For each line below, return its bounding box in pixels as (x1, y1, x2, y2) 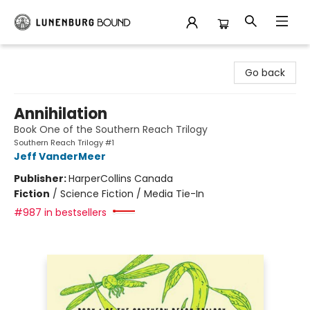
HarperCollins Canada (69, 172, 173, 185)
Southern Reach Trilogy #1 (14, 137, 114, 148)
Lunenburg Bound (10, 51, 95, 64)
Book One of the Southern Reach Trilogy (14, 122, 208, 136)
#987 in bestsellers (14, 206, 107, 219)
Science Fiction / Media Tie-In (60, 187, 204, 201)
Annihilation (14, 103, 107, 125)
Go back (245, 66, 285, 80)
